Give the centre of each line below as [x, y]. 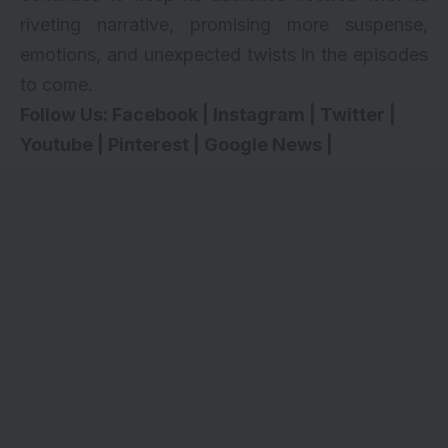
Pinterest [148, 145]
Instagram [259, 115]
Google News [263, 145]
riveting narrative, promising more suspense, [224, 25]
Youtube [56, 145]
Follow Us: [66, 115]
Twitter [352, 115]
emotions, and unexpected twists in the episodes [224, 55]
